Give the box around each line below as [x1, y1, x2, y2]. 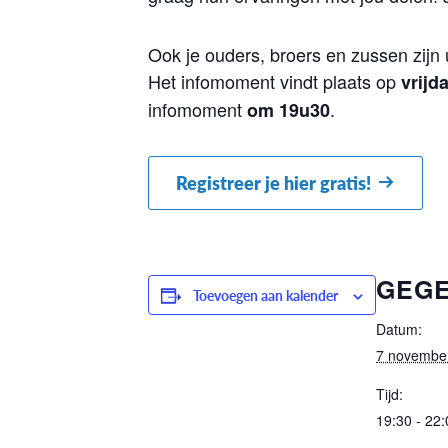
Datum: [376, 318, 422, 339]
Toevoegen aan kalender [193, 284, 338, 305]
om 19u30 [247, 97, 330, 123]
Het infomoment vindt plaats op [148, 68, 396, 94]
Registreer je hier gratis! [176, 169, 371, 195]
